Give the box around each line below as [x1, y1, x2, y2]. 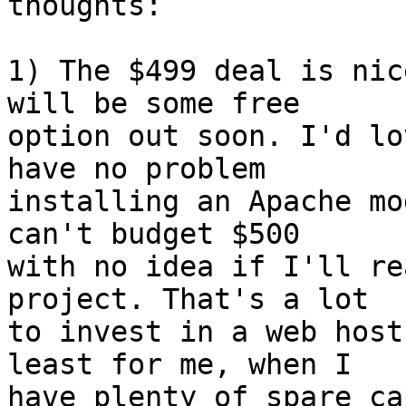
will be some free [7, 87, 334, 121]
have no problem [7, 152, 300, 186]
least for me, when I [7, 348, 386, 382]
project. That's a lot [7, 283, 403, 316]
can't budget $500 [7, 217, 334, 251]
